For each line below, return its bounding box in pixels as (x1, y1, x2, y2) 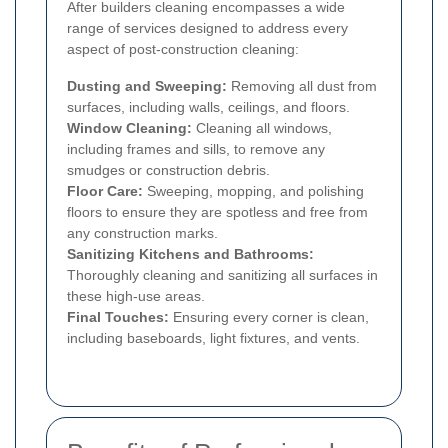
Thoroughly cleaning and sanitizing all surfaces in (67, 267, 378, 284)
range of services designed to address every (67, 20, 348, 37)
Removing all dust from (227, 78, 377, 95)
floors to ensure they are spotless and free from (67, 204, 368, 221)
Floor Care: (67, 183, 143, 200)
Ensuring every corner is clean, (169, 309, 369, 326)
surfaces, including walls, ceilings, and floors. (67, 99, 350, 116)
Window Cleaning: (67, 120, 192, 137)
